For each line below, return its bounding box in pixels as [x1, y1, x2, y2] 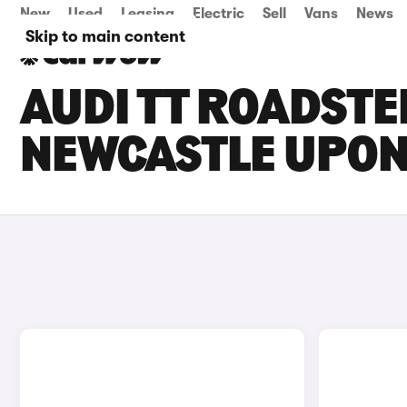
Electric [193, 5, 244, 22]
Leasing [121, 5, 174, 22]
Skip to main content [25, 27, 185, 45]
